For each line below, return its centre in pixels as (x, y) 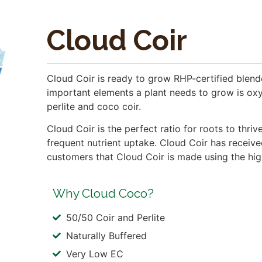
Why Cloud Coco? (103, 193)
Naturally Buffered (106, 235)
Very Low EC (94, 254)
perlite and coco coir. (95, 106)
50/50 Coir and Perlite (115, 217)
